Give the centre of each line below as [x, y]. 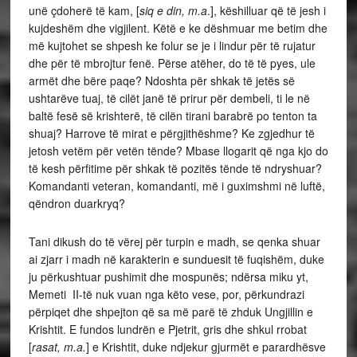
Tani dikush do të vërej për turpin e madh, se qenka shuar [174, 241]
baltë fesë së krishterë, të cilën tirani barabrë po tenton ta [173, 115]
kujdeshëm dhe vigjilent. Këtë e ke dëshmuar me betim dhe [178, 27]
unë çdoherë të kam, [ [84, 10]
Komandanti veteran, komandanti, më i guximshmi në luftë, [177, 185]
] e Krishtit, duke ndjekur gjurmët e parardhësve [206, 346]
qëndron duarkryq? [78, 203]
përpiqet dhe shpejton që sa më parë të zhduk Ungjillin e [171, 311]
